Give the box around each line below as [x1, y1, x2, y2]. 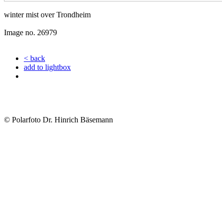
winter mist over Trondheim [4, 10, 91, 19]
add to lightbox [24, 63, 71, 71]
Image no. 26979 [4, 28, 57, 37]
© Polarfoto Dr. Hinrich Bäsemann [4, 115, 113, 124]
